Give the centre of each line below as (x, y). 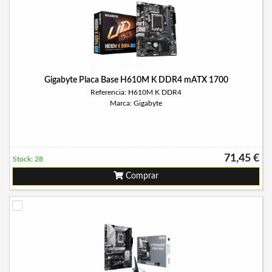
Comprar (141, 176)
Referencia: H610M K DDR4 (136, 92)
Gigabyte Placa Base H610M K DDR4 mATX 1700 (136, 80)
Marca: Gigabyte (136, 103)
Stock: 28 (28, 159)
